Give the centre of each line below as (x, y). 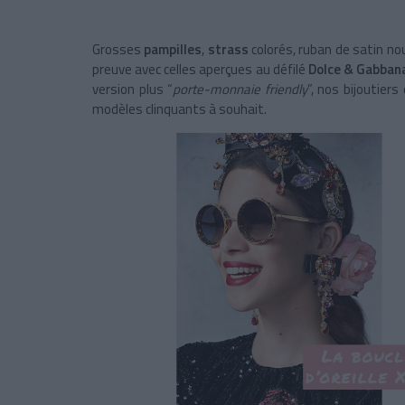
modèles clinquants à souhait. (179, 108)
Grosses (118, 49)
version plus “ (133, 89)
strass (230, 49)
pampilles (173, 49)
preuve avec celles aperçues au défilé (200, 69)
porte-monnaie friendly (240, 89)
